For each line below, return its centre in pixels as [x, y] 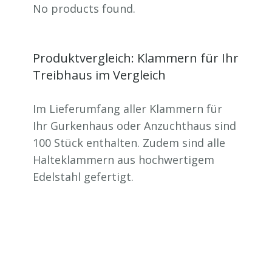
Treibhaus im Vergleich [99, 75]
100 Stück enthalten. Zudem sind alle [129, 143]
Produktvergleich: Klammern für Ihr [136, 58]
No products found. [84, 8]
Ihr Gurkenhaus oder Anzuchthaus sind [134, 126]
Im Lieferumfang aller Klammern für [127, 109]
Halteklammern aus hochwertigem [124, 160]
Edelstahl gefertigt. [83, 177]
